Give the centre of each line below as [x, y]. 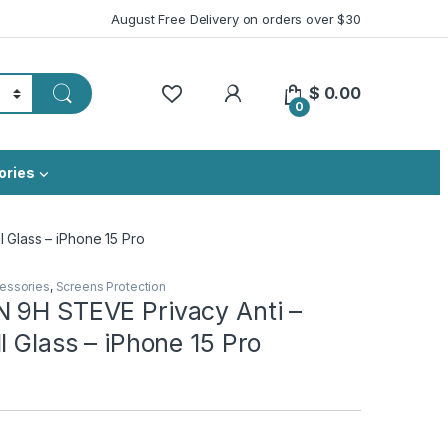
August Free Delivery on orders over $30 [236, 18]
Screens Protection [111, 287]
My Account [291, 92]
